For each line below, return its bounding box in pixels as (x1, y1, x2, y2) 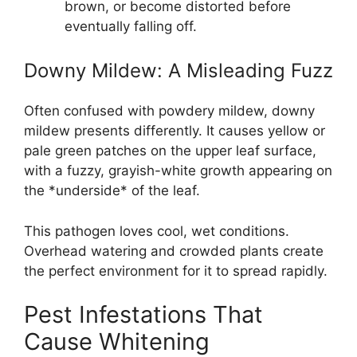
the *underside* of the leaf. (24, 182, 200, 198)
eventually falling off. (65, 18, 197, 34)
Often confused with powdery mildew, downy (24, 103, 315, 119)
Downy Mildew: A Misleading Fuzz (24, 59, 333, 82)
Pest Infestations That (24, 300, 263, 328)
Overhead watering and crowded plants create (24, 242, 324, 259)
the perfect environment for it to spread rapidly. (24, 262, 328, 279)
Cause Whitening (24, 328, 210, 355)
